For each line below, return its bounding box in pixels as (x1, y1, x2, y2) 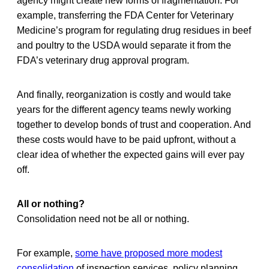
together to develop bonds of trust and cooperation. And (17, 119, 251, 130)
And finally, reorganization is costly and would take (17, 89, 231, 100)
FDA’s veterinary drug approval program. (17, 55, 189, 65)
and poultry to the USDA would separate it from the (17, 40, 231, 50)
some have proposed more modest (75, 247, 222, 258)
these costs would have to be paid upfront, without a (17, 134, 236, 145)
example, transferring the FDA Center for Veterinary (17, 10, 234, 20)
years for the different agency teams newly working (17, 104, 231, 115)
